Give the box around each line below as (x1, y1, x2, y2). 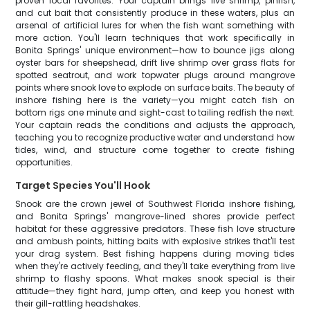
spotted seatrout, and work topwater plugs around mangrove (15, 69, 295, 81)
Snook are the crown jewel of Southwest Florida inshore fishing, (15, 198, 295, 210)
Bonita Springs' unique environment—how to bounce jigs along (15, 44, 295, 56)
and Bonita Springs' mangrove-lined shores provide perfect (15, 210, 295, 222)
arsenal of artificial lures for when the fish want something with (15, 19, 295, 31)
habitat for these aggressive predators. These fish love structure (15, 223, 295, 235)
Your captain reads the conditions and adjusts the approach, (15, 119, 295, 131)
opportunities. (15, 156, 73, 168)
